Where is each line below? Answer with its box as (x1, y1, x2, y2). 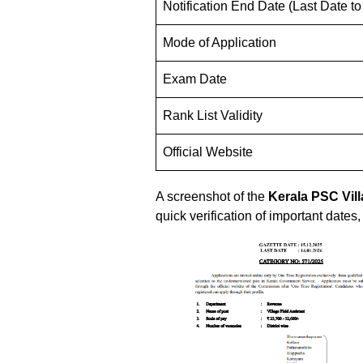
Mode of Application (163, 35, 276, 49)
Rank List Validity (163, 108, 263, 122)
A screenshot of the (156, 189, 268, 203)
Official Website (163, 144, 253, 159)
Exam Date (163, 71, 227, 86)
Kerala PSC (268, 189, 342, 203)
